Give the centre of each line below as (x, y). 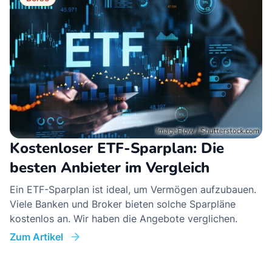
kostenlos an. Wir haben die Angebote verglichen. (124, 218)
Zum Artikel (36, 236)
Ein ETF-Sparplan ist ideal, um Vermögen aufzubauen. (133, 189)
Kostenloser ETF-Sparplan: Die (117, 148)
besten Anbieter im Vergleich (110, 167)
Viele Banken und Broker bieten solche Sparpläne (123, 204)
